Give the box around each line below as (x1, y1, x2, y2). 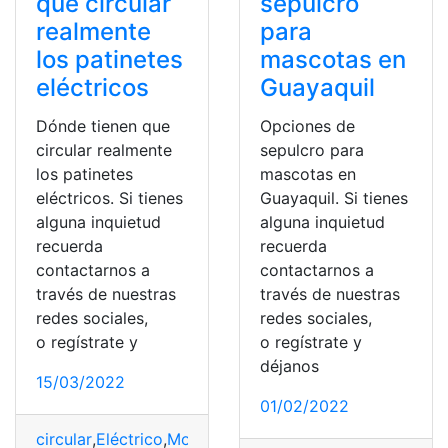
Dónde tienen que (36, 115, 170, 136)
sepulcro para (260, 139, 364, 160)
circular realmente (36, 139, 172, 160)
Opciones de (260, 115, 355, 136)
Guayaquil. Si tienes (260, 187, 408, 208)
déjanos (260, 355, 319, 376)
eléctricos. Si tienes (36, 187, 183, 208)
